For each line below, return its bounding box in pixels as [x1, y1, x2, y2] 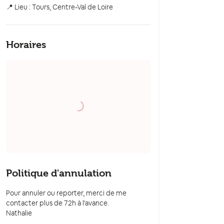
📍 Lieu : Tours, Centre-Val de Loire [6, 2, 113, 12]
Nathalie [6, 208, 32, 218]
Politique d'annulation [6, 167, 111, 179]
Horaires [6, 39, 46, 50]
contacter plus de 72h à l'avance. [6, 198, 109, 208]
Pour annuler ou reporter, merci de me [6, 188, 126, 198]
